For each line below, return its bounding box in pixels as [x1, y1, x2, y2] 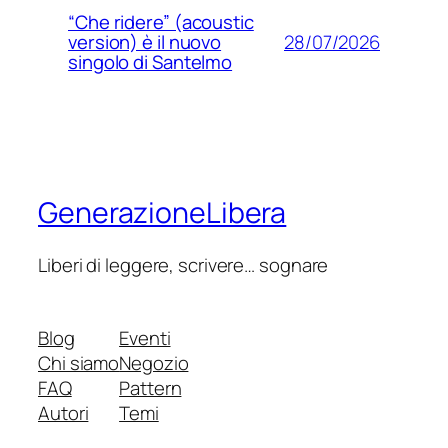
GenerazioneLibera [38, 193, 287, 233]
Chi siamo [38, 350, 120, 377]
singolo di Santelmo [68, 49, 233, 76]
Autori [38, 400, 89, 427]
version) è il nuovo [68, 29, 222, 56]
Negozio [119, 350, 189, 377]
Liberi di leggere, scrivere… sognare [38, 251, 329, 278]
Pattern [119, 375, 182, 402]
